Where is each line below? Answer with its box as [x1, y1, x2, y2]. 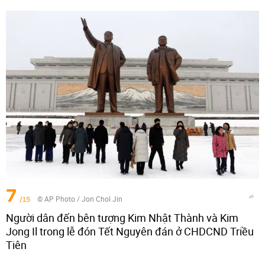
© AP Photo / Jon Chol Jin [37, 194, 122, 204]
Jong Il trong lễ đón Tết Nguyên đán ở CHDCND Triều [6, 224, 254, 239]
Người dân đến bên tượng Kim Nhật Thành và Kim [6, 211, 238, 225]
